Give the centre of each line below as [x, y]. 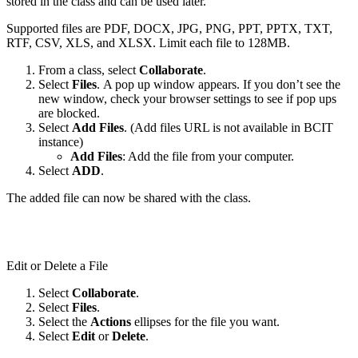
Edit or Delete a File [57, 265]
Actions [111, 321]
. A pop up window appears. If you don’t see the [219, 84]
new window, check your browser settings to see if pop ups [187, 98]
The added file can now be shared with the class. [129, 197]
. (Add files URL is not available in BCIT [229, 127]
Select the [64, 321]
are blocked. [69, 113]
